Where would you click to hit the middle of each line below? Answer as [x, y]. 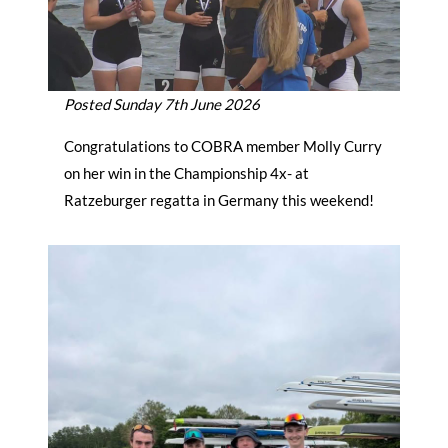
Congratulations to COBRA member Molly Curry [223, 146]
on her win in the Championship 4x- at [186, 173]
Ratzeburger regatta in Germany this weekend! [219, 200]
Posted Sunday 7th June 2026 [162, 104]
